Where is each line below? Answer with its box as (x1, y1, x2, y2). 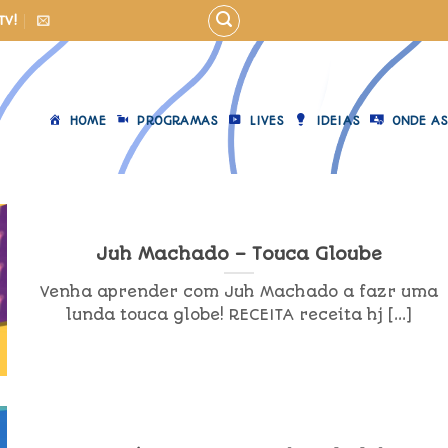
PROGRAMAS (137, 113, 219, 128)
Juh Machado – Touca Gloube (96, 243, 383, 264)
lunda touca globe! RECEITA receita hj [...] (66, 306, 413, 325)
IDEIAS (315, 113, 361, 128)
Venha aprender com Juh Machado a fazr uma (40, 283, 439, 302)
